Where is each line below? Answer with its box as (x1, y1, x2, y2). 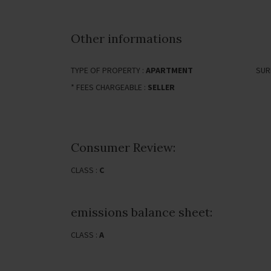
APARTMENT (146, 64, 193, 76)
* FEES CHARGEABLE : (71, 81, 148, 93)
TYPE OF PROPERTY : (71, 64, 146, 76)
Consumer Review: (71, 139, 175, 155)
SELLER (148, 81, 175, 93)
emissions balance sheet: (71, 204, 212, 220)
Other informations (71, 30, 182, 46)
